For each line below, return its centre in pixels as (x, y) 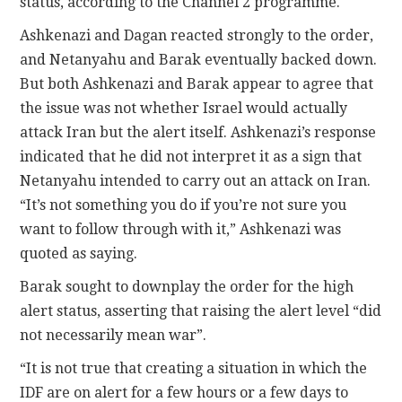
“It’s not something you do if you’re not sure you (184, 205)
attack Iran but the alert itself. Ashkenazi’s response (198, 132)
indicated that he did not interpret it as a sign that (191, 156)
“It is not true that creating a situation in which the (194, 368)
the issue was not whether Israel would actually (184, 108)
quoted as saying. (79, 253)
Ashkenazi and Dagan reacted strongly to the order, (197, 35)
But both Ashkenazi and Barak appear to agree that (197, 83)
